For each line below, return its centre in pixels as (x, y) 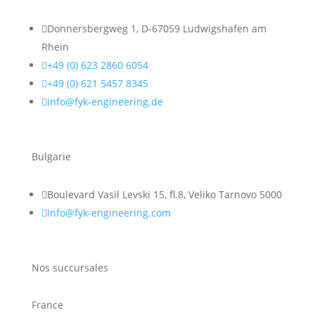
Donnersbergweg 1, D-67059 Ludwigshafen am (156, 28)
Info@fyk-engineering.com (109, 213)
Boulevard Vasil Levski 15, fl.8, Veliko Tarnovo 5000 (164, 194)
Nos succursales (70, 268)
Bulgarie (51, 156)
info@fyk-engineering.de (105, 102)
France (47, 305)
